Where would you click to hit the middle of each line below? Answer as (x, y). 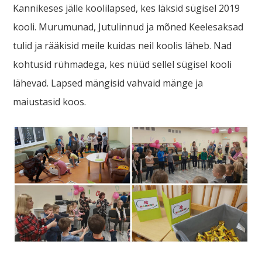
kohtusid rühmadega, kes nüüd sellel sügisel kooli (123, 65)
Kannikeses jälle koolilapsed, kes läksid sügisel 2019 (127, 8)
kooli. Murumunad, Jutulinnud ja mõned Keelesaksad (128, 27)
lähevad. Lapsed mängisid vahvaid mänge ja (108, 83)
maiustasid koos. (50, 102)
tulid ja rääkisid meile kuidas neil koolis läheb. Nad (123, 46)
